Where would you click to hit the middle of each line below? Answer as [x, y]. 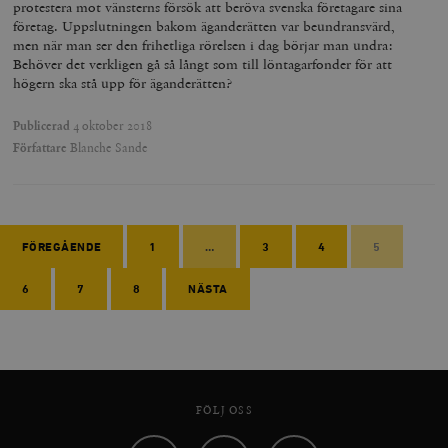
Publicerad [42, 125]
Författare [40, 147]
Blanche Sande [108, 147]
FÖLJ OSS [224, 410]
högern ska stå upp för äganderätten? [123, 83]
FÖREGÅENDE [62, 247]
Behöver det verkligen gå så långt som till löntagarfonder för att [203, 64]
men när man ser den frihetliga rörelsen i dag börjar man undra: [203, 45]
